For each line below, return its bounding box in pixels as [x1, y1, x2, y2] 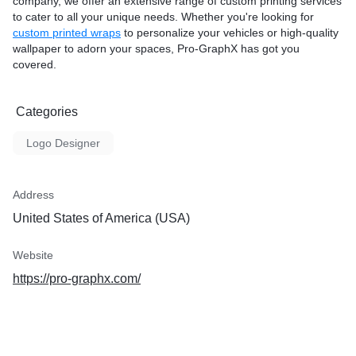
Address [13, 188, 54, 201]
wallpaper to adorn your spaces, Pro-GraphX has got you [13, 42, 300, 55]
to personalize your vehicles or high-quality [121, 26, 339, 39]
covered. [13, 58, 56, 71]
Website [13, 249, 53, 261]
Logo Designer [26, 137, 100, 149]
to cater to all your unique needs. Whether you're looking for [13, 10, 314, 23]
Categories [16, 105, 78, 118]
